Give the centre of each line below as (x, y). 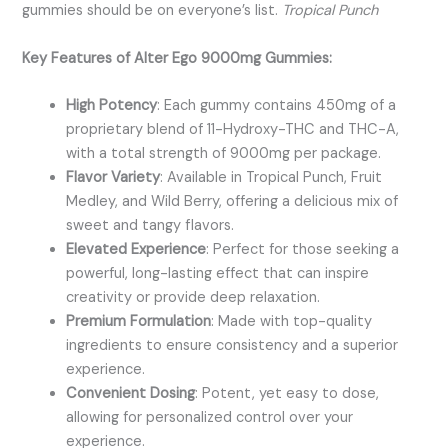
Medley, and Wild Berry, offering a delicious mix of (232, 201)
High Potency (112, 105)
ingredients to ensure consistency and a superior (232, 345)
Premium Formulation (139, 321)
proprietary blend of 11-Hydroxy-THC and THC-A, (233, 129)
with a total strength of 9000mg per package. (224, 153)
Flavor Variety (113, 177)
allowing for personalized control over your (210, 417)
